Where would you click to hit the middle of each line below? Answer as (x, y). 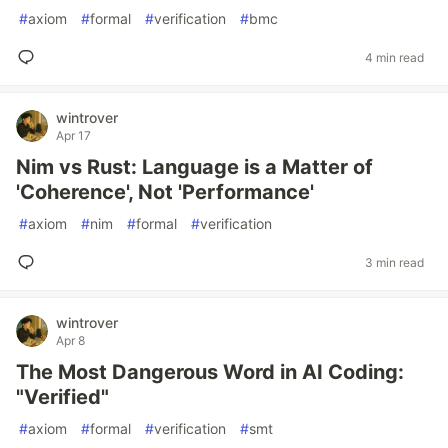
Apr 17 (73, 135)
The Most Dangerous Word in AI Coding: (210, 372)
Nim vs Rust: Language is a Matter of (194, 167)
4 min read (394, 57)
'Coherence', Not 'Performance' (165, 192)
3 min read (394, 262)
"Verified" (62, 397)
